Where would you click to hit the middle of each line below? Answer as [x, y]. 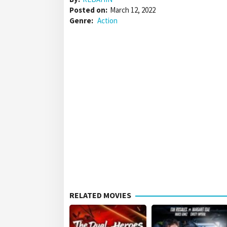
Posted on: [88, 10]
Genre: [82, 21]
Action [107, 21]
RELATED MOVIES [100, 195]
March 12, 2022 [133, 10]
